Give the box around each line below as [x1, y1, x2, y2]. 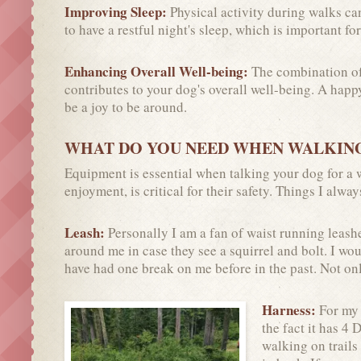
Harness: [262, 299, 319, 320]
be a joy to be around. [64, 97, 187, 116]
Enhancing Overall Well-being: [64, 60, 251, 81]
